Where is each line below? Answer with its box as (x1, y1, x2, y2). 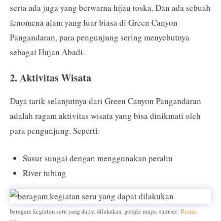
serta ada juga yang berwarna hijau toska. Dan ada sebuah (10, 1, 211, 13)
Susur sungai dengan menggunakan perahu (22, 152, 173, 164)
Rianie (181, 207, 198, 216)
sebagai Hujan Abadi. (10, 46, 85, 58)
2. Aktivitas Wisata (10, 71, 91, 85)
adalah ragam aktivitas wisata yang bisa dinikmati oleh (10, 110, 201, 121)
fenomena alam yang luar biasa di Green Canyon (10, 16, 178, 28)
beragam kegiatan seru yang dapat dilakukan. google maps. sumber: (10, 207, 181, 216)
